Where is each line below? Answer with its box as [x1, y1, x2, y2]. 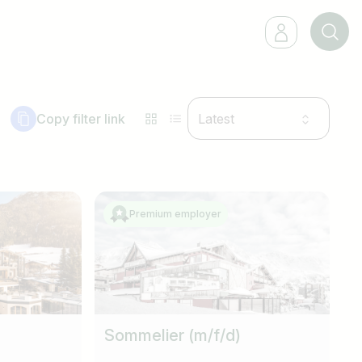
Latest [198, 110, 234, 127]
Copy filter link [36, 110, 125, 127]
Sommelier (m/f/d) [104, 326, 242, 345]
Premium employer [129, 208, 222, 220]
